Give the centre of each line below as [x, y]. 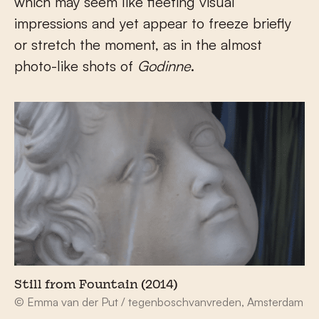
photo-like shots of [76, 66]
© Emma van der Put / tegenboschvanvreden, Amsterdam [159, 302]
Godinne [164, 66]
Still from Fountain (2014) [96, 285]
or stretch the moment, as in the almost [138, 45]
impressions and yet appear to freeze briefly [153, 23]
